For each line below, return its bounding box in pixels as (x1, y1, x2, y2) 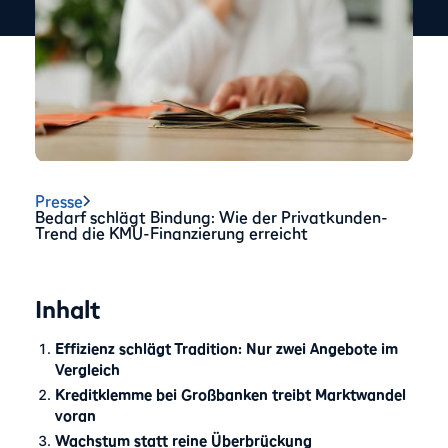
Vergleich (55, 359, 125, 379)
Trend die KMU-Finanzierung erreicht (35, 223, 309, 244)
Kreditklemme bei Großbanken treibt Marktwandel (55, 384, 407, 404)
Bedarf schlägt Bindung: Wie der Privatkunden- (35, 207, 389, 228)
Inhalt (35, 294, 101, 325)
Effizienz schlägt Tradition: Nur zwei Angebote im (55, 338, 399, 358)
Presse (35, 191, 84, 212)
